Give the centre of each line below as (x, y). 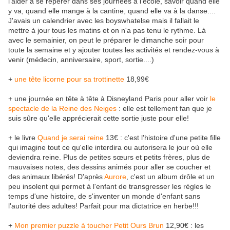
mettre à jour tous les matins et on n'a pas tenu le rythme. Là (107, 31)
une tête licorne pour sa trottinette (69, 79)
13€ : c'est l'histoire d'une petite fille (162, 138)
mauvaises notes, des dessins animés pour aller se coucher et (109, 167)
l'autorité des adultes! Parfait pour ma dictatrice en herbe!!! (103, 206)
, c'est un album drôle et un (170, 177)
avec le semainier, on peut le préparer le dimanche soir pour (106, 40)
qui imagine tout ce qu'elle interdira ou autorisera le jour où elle (110, 148)
